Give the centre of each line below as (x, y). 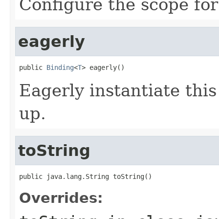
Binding (60, 67)
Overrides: (61, 198)
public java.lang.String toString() (86, 176)
